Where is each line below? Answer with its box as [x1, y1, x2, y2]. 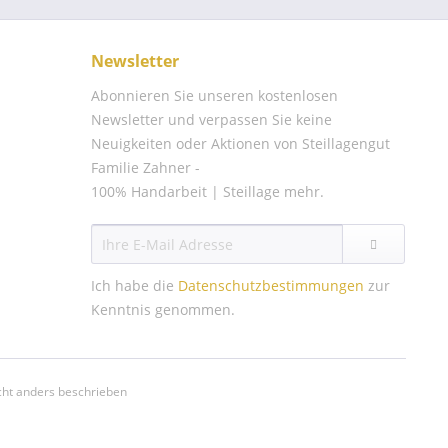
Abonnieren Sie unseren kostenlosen [91, 86, 338, 105]
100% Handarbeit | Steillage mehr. [91, 182, 324, 201]
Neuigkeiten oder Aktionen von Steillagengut [91, 134, 390, 153]
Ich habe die [91, 276, 178, 295]
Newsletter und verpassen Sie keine [91, 110, 332, 129]
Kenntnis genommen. [91, 300, 235, 319]
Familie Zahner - [91, 158, 200, 177]
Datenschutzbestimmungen [178, 276, 364, 295]
